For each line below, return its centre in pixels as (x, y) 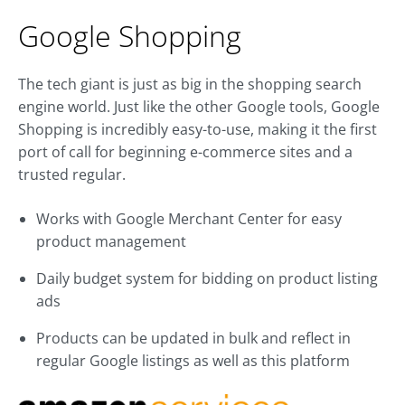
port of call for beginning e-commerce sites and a (185, 151)
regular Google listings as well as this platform (193, 360)
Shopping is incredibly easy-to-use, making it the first (198, 129)
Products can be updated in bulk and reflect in (193, 338)
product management (111, 241)
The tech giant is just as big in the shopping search (190, 84)
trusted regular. (72, 174)
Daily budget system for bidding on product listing (207, 278)
